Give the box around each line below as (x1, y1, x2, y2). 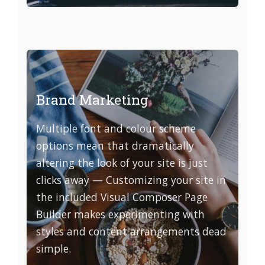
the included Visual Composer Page (35, 189, 208, 204)
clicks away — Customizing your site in (35, 172, 226, 187)
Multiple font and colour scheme (35, 121, 196, 135)
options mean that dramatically (35, 138, 194, 153)
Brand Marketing (35, 90, 148, 108)
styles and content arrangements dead (35, 224, 227, 238)
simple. (35, 241, 71, 256)
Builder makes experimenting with (35, 206, 205, 221)
